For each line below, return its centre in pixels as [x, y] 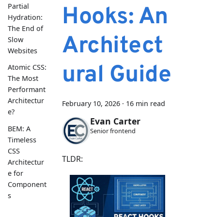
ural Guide [116, 76]
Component [27, 184]
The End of [25, 29]
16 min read [146, 103]
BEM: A [19, 128]
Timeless [22, 139]
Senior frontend [113, 131]
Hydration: [25, 17]
